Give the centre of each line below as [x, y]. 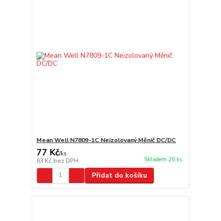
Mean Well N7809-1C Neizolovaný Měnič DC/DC [106, 140]
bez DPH [66, 161]
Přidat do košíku [119, 175]
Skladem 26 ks [163, 160]
